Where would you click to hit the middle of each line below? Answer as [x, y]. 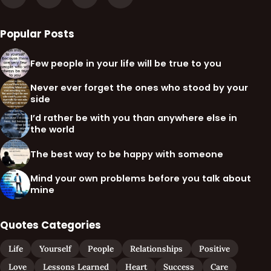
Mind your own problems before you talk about [141, 179]
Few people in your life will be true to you [126, 63]
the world [52, 130]
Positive [215, 249]
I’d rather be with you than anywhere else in [134, 118]
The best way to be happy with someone [127, 154]
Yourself [55, 249]
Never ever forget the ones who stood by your [139, 88]
